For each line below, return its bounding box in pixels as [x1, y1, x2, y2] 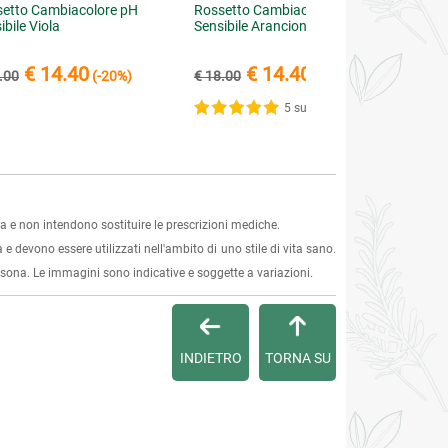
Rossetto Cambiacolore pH [194, 2, 361, 18]
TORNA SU [264, 350, 331, 366]
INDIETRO [179, 350, 242, 366]
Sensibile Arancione [194, 18, 315, 34]
